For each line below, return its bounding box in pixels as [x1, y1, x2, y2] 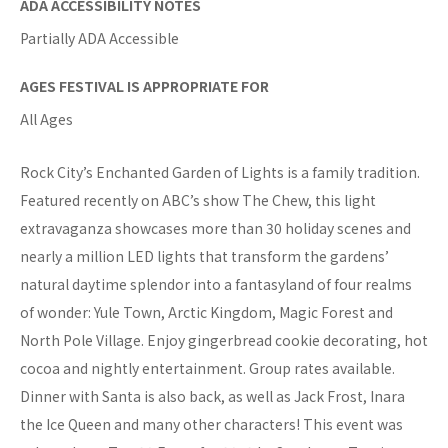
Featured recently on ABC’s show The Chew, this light [20, 190, 376, 211]
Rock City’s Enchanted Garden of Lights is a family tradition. [20, 162, 420, 183]
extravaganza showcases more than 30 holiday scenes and [20, 218, 411, 239]
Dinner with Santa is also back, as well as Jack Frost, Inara [20, 386, 405, 407]
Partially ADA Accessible [20, 28, 179, 49]
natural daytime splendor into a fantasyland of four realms [20, 274, 412, 295]
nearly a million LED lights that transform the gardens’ [20, 246, 389, 267]
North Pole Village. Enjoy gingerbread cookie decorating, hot [20, 330, 428, 351]
